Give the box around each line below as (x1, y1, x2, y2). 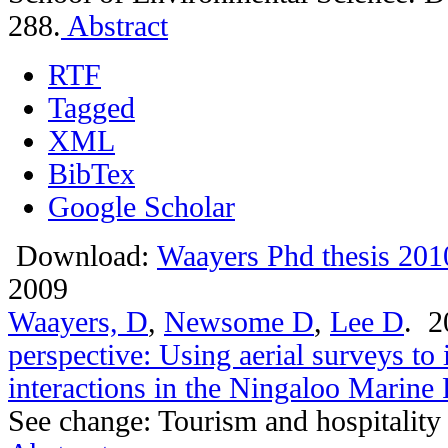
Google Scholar (48, 190, 235, 223)
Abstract (61, 9, 168, 42)
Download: (8, 239, 157, 272)
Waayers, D (8, 305, 148, 338)
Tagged (48, 91, 135, 124)
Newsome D (164, 305, 314, 338)
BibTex (48, 157, 135, 190)
